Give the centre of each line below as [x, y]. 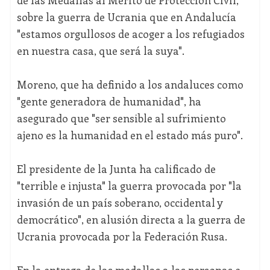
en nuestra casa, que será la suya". [100, 51]
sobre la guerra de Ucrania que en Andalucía [126, 17]
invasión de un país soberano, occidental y [120, 203]
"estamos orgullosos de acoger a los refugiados [130, 34]
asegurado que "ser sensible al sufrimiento [121, 118]
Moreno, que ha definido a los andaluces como [130, 85]
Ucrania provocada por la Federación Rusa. [122, 237]
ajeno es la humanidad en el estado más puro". [130, 135]
